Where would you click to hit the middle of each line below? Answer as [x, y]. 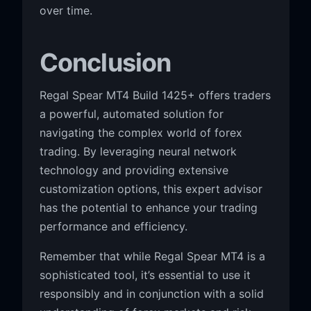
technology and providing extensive [134, 170]
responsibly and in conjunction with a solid [151, 293]
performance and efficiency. [113, 226]
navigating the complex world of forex [141, 132]
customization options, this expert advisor [151, 188]
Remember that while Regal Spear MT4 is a [152, 256]
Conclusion [105, 62]
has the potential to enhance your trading [148, 207]
